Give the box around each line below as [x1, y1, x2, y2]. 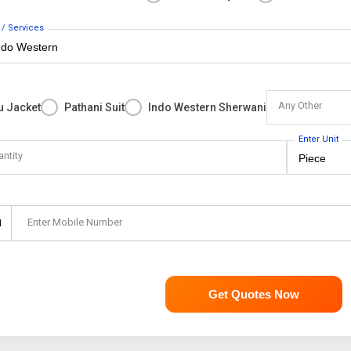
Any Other [278, 100, 323, 111]
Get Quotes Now [208, 288, 299, 301]
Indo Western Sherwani [148, 101, 267, 114]
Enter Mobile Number [27, 216, 123, 228]
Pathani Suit [64, 101, 125, 114]
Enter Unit [299, 134, 339, 144]
